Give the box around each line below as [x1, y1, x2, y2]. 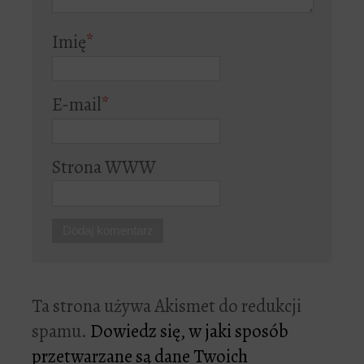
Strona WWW [52, 154, 156, 180]
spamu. [32, 318, 90, 344]
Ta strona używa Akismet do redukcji [32, 293, 301, 319]
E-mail [52, 91, 102, 117]
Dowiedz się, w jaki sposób [90, 318, 288, 344]
